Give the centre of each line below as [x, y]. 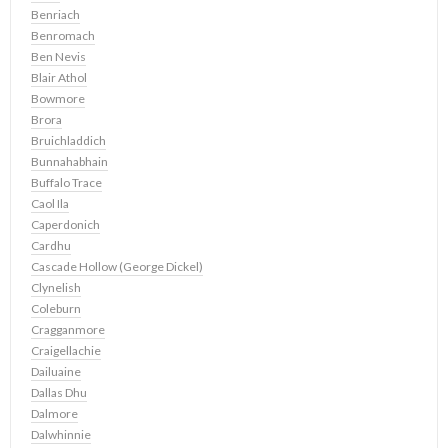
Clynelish [56, 288]
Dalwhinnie [61, 435]
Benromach [63, 36]
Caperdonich [65, 225]
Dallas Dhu [59, 393]
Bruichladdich [68, 141]
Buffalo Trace [66, 183]
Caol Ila [50, 204]
